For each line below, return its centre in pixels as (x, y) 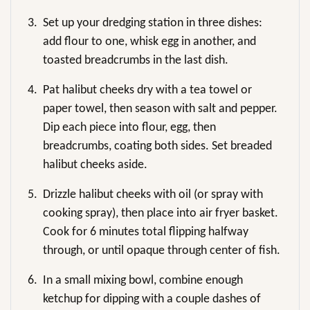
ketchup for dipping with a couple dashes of (152, 300)
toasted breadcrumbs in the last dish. (136, 61)
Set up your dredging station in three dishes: (153, 24)
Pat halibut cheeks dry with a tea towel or (147, 91)
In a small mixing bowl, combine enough (143, 281)
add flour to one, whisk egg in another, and (149, 42)
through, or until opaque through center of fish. (162, 251)
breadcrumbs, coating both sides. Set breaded (157, 147)
